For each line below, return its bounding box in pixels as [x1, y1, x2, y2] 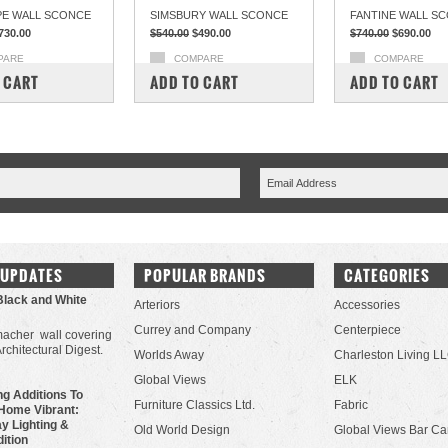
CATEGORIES [344, 264, 430, 287]
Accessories [334, 298, 400, 312]
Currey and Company [134, 323, 251, 337]
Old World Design [134, 423, 230, 437]
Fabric [334, 398, 368, 412]
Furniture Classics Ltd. [134, 398, 255, 412]
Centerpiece [334, 323, 401, 337]
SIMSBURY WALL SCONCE [150, 9, 288, 21]
